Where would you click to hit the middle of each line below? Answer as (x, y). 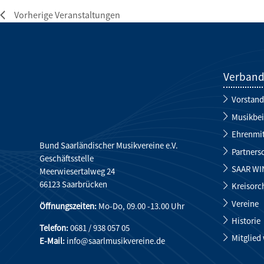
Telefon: (54, 227)
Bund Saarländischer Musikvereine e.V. (109, 146)
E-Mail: (52, 240)
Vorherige (34, 15)
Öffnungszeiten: (68, 206)
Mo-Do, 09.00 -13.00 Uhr (141, 206)
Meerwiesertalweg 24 (77, 171)
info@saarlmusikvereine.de (116, 240)
